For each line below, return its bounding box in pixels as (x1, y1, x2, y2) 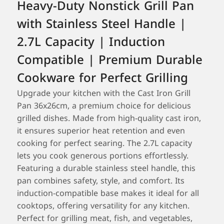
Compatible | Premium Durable (17, 48, 202, 72)
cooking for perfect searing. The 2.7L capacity (17, 135, 192, 151)
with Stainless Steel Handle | (17, 12, 186, 36)
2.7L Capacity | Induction (17, 30, 165, 54)
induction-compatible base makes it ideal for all (17, 185, 199, 201)
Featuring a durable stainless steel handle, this (17, 160, 195, 176)
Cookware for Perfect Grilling (17, 66, 188, 90)
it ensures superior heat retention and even (17, 123, 185, 139)
